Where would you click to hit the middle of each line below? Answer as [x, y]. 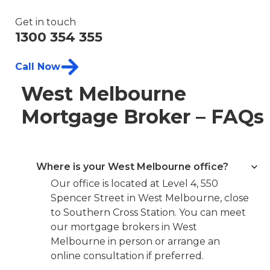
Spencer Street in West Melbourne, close [149, 198]
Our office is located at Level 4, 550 [134, 183]
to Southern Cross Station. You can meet [148, 212]
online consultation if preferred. [127, 256]
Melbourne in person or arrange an [135, 241]
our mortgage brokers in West [124, 227]
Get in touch [45, 22]
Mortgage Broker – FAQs [142, 116]
